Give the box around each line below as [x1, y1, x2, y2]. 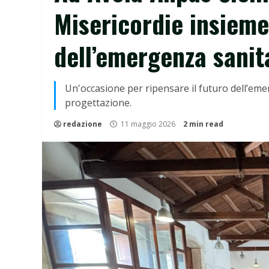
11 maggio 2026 [119, 119, 177, 129]
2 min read [183, 119, 223, 129]
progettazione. [65, 96, 131, 109]
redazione [63, 119, 102, 129]
